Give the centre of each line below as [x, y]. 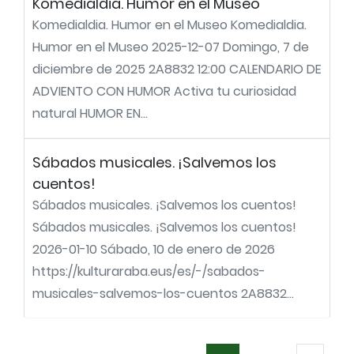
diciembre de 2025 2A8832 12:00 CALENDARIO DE [177, 69]
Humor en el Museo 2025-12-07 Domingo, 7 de [171, 47]
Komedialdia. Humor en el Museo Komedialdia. [169, 25]
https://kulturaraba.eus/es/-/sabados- [149, 271]
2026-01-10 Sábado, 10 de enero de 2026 [154, 249]
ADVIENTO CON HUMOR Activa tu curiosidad [164, 91]
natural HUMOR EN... [90, 113]
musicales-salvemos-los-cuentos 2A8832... [163, 294]
